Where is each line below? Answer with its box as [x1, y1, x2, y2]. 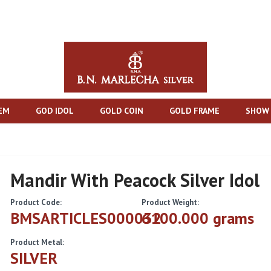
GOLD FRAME [169, 105, 220, 117]
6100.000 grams [141, 208, 254, 229]
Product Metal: [10, 237, 65, 248]
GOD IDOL [36, 105, 74, 117]
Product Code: [10, 197, 62, 208]
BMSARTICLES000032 [10, 208, 162, 229]
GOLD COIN [100, 105, 143, 117]
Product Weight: [141, 197, 199, 208]
